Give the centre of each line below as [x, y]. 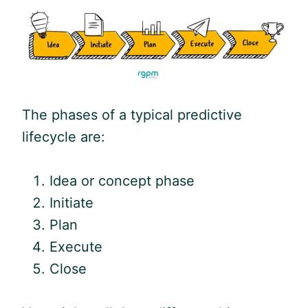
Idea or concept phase [122, 180]
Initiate [71, 202]
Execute [76, 246]
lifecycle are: [64, 136]
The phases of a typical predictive [132, 114]
